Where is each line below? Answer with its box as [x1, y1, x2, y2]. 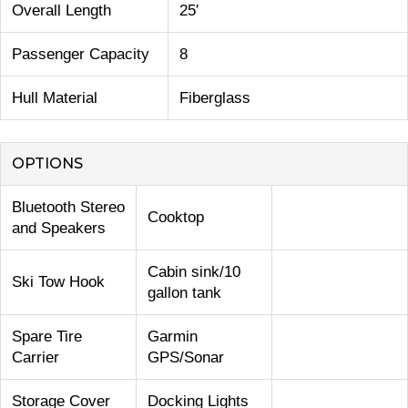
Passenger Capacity [12, 46, 149, 64]
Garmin [148, 328, 198, 346]
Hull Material [12, 89, 97, 107]
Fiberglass [179, 89, 250, 107]
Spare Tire [12, 328, 82, 346]
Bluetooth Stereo [12, 199, 125, 217]
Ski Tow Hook [12, 273, 105, 291]
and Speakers [12, 219, 106, 238]
